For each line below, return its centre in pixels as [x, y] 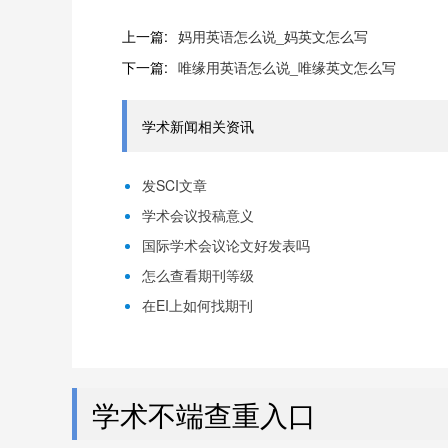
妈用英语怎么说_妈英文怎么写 [273, 36]
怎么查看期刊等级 [198, 275]
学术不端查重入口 [204, 414]
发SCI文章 [174, 185]
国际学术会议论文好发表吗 [226, 245]
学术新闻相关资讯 [198, 126]
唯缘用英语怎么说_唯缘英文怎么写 [287, 67]
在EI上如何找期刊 [197, 305]
